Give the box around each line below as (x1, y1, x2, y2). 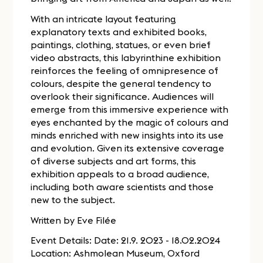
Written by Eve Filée (31, 214, 117, 226)
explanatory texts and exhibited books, (31, 25, 207, 38)
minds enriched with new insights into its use (31, 129, 224, 141)
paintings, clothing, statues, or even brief (31, 38, 211, 50)
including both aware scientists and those (31, 180, 214, 193)
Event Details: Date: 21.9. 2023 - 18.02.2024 (31, 234, 221, 247)
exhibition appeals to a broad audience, (31, 167, 210, 180)
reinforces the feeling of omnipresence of (31, 64, 219, 76)
